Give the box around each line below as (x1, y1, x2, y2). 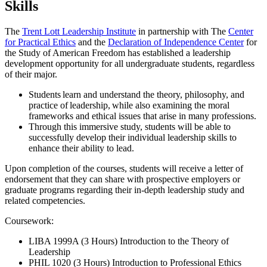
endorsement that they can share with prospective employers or (5, 173, 240, 184)
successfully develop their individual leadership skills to (29, 132, 237, 142)
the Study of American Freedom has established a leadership (5, 47, 231, 58)
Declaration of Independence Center (108, 36, 244, 47)
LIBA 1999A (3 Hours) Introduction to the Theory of (29, 235, 229, 246)
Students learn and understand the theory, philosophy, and (29, 89, 244, 100)
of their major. (5, 69, 57, 79)
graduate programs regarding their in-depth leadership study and (5, 184, 244, 195)
